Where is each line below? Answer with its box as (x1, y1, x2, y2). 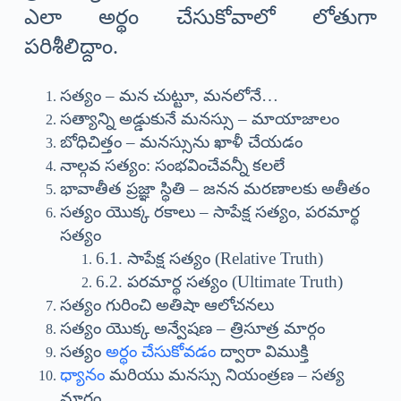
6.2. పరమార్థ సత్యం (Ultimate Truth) (95, 272, 343, 292)
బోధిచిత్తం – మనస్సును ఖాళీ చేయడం (59, 132, 303, 152)
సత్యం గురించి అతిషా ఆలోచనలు (59, 295, 274, 315)
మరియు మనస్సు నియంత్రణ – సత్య (104, 365, 345, 385)
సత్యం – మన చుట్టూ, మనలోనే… (59, 86, 278, 106)
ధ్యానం (59, 365, 105, 385)
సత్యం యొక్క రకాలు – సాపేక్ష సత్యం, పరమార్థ (59, 202, 360, 222)
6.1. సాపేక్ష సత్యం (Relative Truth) (95, 249, 323, 269)
